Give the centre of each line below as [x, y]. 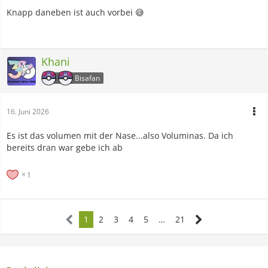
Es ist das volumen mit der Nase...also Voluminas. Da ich [120, 135]
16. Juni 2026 [28, 111]
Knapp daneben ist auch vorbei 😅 [75, 12]
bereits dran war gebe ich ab [65, 147]
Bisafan [87, 78]
